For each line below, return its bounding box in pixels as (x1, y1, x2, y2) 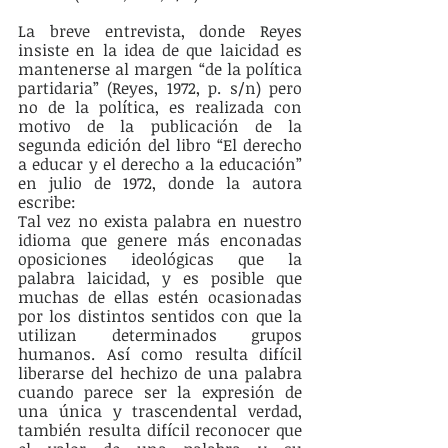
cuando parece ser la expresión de (18, 381, 302, 404)
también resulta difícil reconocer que (18, 419, 302, 442)
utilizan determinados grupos (18, 324, 302, 347)
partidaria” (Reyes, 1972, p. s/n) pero (18, 77, 302, 100)
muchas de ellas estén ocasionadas (18, 286, 302, 309)
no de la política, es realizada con (18, 96, 302, 119)
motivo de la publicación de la (18, 115, 302, 138)
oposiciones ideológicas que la (18, 248, 302, 271)
